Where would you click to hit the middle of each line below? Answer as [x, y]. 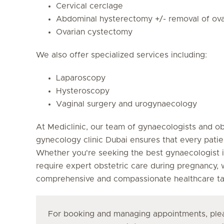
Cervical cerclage [89, 6]
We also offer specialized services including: [121, 55]
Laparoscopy [81, 78]
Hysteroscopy [83, 91]
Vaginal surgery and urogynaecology [126, 104]
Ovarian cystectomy [94, 32]
